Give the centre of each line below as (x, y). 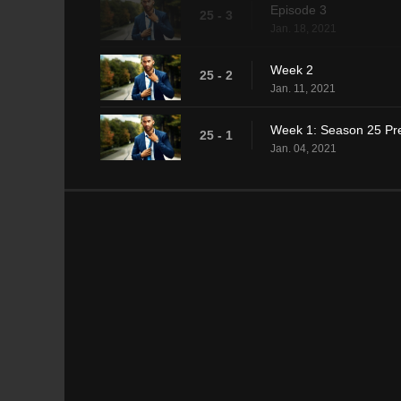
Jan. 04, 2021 (303, 148)
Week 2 (292, 69)
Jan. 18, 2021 (303, 28)
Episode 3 (299, 9)
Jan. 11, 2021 (303, 88)
